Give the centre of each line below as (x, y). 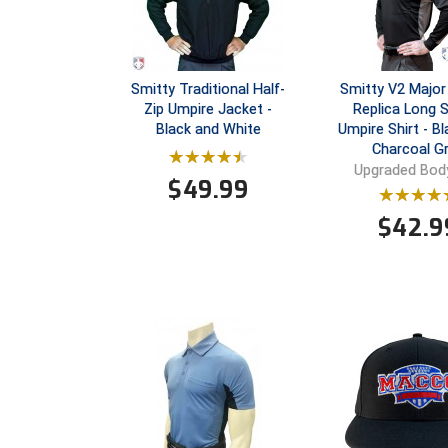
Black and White (208, 130)
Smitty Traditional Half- (208, 90)
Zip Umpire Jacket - (208, 110)
